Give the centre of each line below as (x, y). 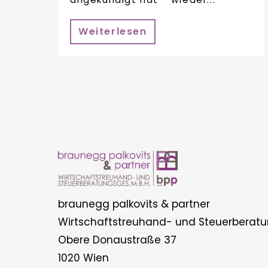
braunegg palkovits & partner (134, 204)
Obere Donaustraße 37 (117, 240)
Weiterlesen (113, 31)
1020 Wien (83, 258)
